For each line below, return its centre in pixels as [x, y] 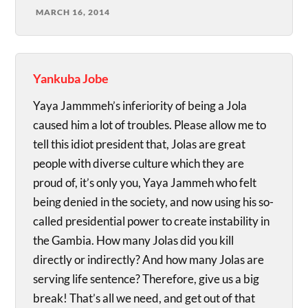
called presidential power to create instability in [152, 221]
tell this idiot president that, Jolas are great [140, 144]
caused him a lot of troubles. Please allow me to [150, 125]
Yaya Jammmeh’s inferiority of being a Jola [140, 106]
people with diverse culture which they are [139, 164]
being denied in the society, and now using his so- [154, 202]
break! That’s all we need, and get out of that [144, 298]
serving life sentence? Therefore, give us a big [146, 279]
